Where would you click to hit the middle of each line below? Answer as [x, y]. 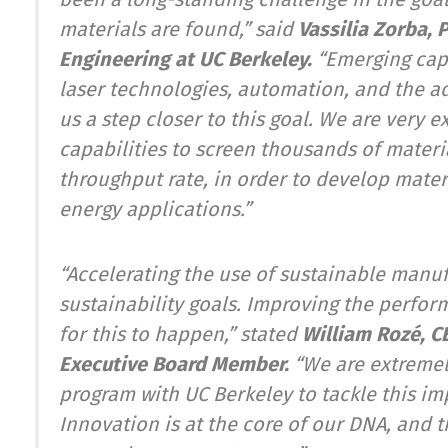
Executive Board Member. [174, 364]
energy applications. [151, 209]
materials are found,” [157, 29]
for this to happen [141, 334]
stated [271, 334]
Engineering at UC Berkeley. [185, 59]
